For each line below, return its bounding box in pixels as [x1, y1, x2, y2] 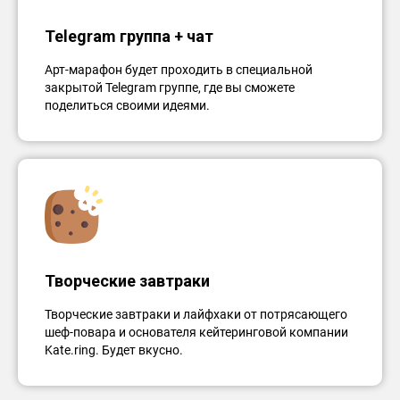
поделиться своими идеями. [45, 98, 210, 112]
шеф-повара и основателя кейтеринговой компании [45, 325, 348, 339]
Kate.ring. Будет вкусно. [45, 343, 183, 357]
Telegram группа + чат [45, 27, 213, 46]
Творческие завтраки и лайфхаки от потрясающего [45, 307, 347, 321]
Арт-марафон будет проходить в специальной [45, 62, 312, 77]
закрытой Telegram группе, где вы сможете [45, 80, 295, 95]
